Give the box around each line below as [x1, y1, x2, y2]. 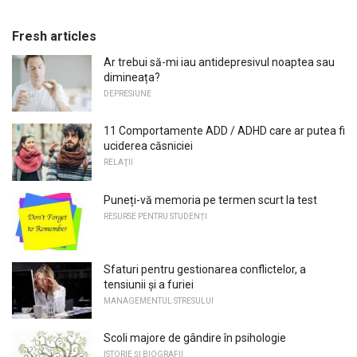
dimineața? [104, 70, 160, 84]
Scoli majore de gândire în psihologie [104, 331, 286, 345]
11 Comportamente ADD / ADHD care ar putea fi [104, 124, 345, 138]
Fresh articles [12, 28, 96, 44]
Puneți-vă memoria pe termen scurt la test [104, 193, 317, 206]
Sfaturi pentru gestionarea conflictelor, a [104, 262, 306, 276]
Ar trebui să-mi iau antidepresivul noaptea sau [104, 55, 335, 69]
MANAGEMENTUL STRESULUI [104, 296, 214, 305]
